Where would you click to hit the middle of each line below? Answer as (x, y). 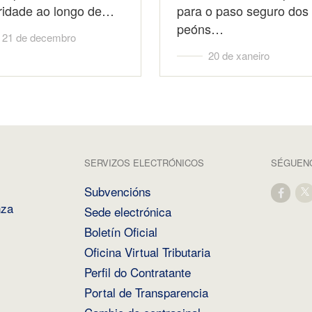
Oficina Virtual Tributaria (148, 251)
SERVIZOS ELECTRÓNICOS (145, 162)
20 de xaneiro (239, 55)
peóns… (200, 28)
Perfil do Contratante (138, 272)
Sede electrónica (128, 211)
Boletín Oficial (121, 231)
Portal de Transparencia (147, 292)
